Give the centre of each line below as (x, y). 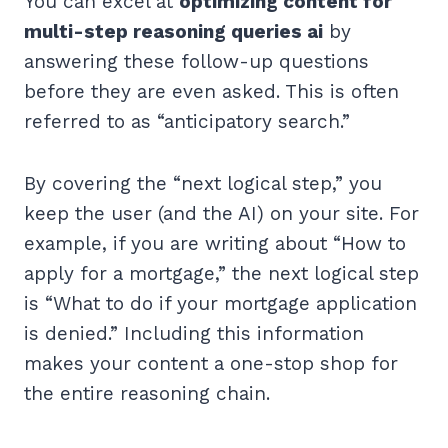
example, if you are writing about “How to (215, 244)
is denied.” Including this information (194, 334)
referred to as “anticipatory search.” (187, 122)
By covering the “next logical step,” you (203, 184)
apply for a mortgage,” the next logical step (221, 274)
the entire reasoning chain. (147, 394)
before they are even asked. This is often (211, 92)
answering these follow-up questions (196, 62)
